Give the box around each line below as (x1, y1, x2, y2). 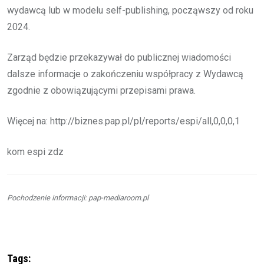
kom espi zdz (7, 146, 64, 157)
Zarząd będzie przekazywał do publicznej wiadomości (7, 51, 231, 63)
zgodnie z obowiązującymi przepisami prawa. (7, 84, 196, 96)
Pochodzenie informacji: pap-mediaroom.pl (7, 193, 148, 202)
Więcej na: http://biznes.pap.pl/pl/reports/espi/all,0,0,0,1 (7, 115, 240, 127)
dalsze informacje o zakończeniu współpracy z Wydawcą (7, 68, 243, 80)
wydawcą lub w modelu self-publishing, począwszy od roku (7, 4, 253, 16)
